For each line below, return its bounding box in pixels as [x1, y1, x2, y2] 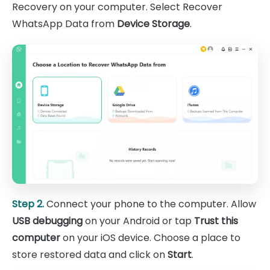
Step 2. [12, 196, 44, 211]
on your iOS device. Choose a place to [60, 230, 240, 245]
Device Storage [117, 17, 190, 31]
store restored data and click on [12, 247, 168, 262]
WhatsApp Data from [12, 17, 117, 31]
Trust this [194, 213, 238, 228]
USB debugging [12, 213, 83, 228]
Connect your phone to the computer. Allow [44, 196, 256, 211]
